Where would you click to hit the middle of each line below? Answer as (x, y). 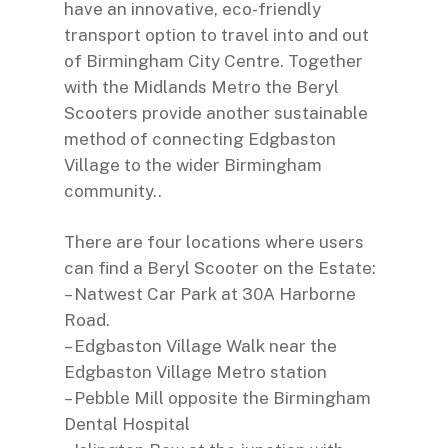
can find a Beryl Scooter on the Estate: (220, 268)
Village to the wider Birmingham (193, 164)
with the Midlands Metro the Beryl (201, 86)
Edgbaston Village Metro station (195, 372)
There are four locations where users (214, 242)
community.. (113, 190)
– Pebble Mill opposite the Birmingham (217, 398)
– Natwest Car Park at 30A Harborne (210, 294)
